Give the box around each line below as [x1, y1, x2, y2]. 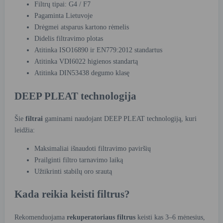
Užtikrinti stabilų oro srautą [34, 168, 112, 176]
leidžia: [14, 126, 35, 134]
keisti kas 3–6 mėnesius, [135, 213, 205, 221]
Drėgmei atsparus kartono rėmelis [34, 23, 129, 31]
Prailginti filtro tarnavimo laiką [34, 156, 123, 164]
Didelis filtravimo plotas [34, 35, 103, 43]
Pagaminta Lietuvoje [34, 12, 93, 20]
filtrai [25, 115, 43, 123]
